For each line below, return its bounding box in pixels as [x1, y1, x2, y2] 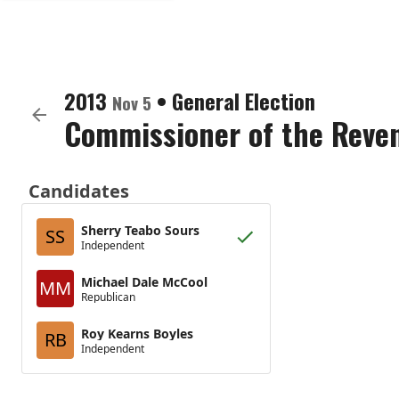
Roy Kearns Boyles [81, 324, 193, 342]
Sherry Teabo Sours [81, 221, 199, 239]
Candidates [28, 179, 129, 203]
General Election [172, 85, 315, 117]
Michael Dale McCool [81, 273, 208, 290]
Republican [81, 289, 135, 305]
